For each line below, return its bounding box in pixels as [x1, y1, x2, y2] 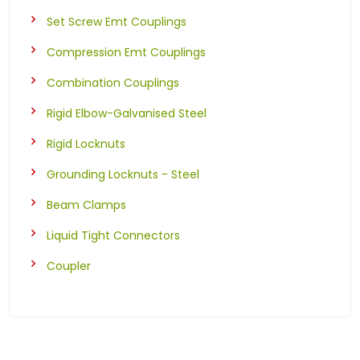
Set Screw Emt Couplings [47, 13, 186, 30]
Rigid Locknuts [47, 135, 125, 152]
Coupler [47, 257, 91, 274]
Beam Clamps [47, 196, 126, 213]
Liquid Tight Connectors [47, 227, 180, 243]
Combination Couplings [47, 74, 179, 91]
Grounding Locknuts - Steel [47, 166, 199, 182]
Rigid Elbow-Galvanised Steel [47, 104, 207, 121]
